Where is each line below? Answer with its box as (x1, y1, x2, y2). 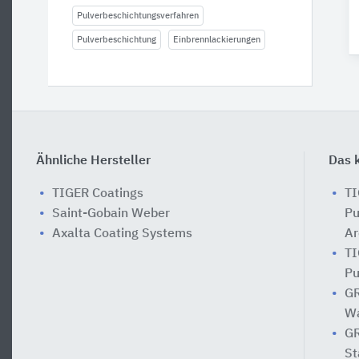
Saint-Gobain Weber (52, 208, 170, 220)
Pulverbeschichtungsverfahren (77, 11, 199, 20)
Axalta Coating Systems (52, 228, 192, 240)
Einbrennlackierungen (173, 35, 260, 44)
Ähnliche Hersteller (36, 155, 151, 167)
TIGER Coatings (52, 188, 143, 200)
